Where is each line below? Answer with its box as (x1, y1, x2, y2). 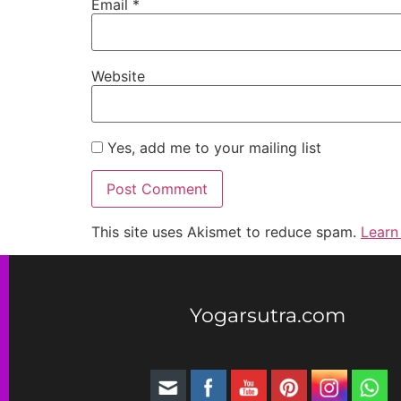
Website (91, 66, 145, 85)
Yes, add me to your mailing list (103, 139, 321, 158)
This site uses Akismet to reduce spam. (91, 222, 361, 241)
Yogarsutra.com (190, 303, 346, 328)
